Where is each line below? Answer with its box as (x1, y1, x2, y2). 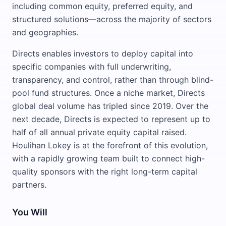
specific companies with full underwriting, (12, 62, 171, 72)
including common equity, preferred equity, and (12, 1, 193, 11)
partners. (12, 180, 46, 190)
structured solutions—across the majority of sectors (12, 14, 211, 24)
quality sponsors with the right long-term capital (12, 166, 197, 177)
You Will (12, 207, 47, 217)
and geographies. (12, 27, 78, 37)
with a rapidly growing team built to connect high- (12, 153, 205, 163)
